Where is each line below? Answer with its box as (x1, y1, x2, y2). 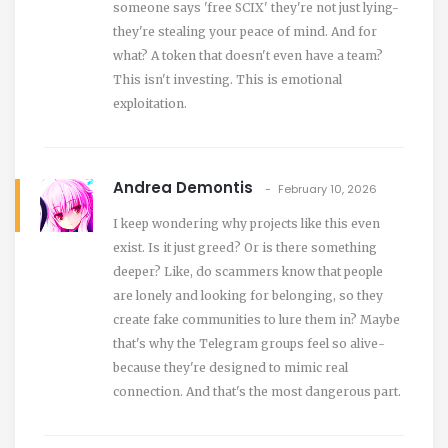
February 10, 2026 (278, 180, 377, 197)
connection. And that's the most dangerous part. (113, 383, 401, 399)
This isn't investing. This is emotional (113, 71, 342, 87)
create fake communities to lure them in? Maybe (113, 311, 400, 327)
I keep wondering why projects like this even (113, 215, 380, 231)
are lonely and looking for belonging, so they (113, 287, 383, 303)
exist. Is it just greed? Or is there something (113, 239, 377, 255)
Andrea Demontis (113, 176, 253, 198)
